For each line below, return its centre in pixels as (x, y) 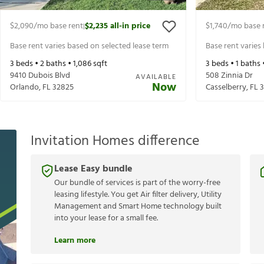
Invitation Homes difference (115, 141)
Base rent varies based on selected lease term (89, 46)
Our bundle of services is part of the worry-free (137, 183)
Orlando (24, 88)
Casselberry (226, 88)
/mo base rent (58, 27)
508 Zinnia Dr (229, 76)
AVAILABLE (156, 77)
